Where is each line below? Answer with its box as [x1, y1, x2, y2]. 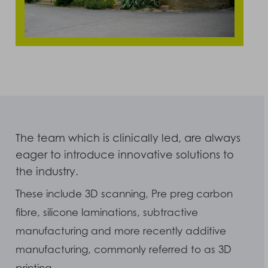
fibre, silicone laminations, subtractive [15, 206, 198, 218]
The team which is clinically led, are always [15, 131, 240, 144]
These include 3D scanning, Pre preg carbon [15, 187, 233, 200]
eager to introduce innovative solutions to [15, 148, 234, 161]
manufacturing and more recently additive [15, 224, 226, 237]
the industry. [15, 165, 78, 178]
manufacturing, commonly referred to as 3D [15, 243, 232, 255]
